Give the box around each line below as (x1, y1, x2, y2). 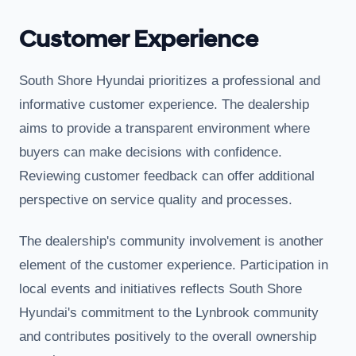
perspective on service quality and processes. (19, 192, 292, 207)
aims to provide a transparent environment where (19, 120, 310, 136)
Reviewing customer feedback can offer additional (19, 168, 315, 184)
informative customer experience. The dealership (19, 96, 309, 112)
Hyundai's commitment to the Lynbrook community (19, 304, 319, 320)
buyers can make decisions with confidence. (19, 144, 282, 160)
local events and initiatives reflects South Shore (19, 281, 302, 296)
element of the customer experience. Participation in (19, 257, 328, 273)
